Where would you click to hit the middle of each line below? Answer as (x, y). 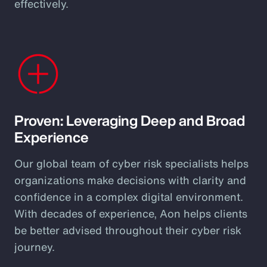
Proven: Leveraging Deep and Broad (130, 120)
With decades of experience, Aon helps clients (131, 213)
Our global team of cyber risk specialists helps (131, 163)
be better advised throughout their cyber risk (128, 230)
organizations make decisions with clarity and (130, 180)
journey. (35, 247)
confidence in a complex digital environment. (129, 197)
